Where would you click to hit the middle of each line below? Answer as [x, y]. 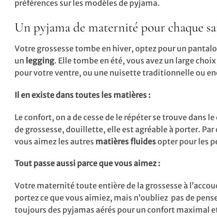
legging [39, 61]
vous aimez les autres [55, 141]
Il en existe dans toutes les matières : [83, 95]
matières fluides [126, 141]
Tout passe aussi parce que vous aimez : [87, 163]
